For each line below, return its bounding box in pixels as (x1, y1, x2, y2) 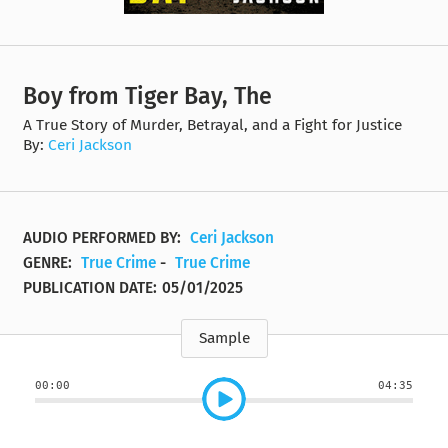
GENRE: (23, 253, 77, 272)
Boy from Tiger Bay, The (23, 81, 273, 110)
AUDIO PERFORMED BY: (23, 228, 186, 247)
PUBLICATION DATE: (23, 278, 158, 297)
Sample (198, 328, 250, 347)
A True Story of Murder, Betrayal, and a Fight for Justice (23, 115, 403, 134)
